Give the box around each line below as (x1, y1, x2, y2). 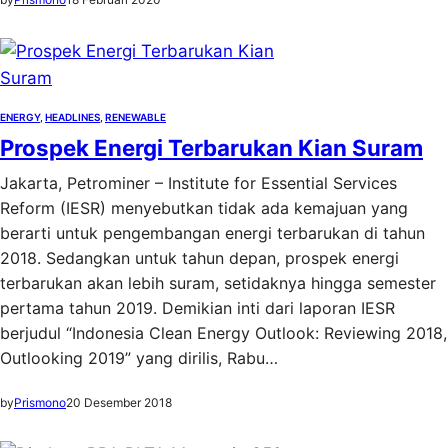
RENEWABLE (105, 111, 166, 123)
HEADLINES (45, 111, 100, 123)
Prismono (14, 395, 66, 410)
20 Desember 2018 (66, 395, 172, 410)
